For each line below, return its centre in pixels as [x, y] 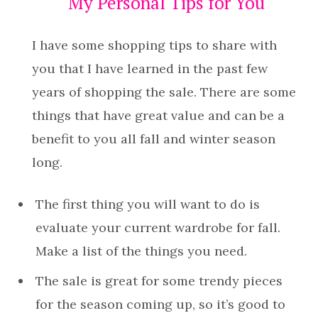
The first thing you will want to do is [148, 204]
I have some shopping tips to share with [154, 45]
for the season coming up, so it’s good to [160, 305]
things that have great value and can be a [158, 116]
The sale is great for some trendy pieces [159, 281]
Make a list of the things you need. [141, 251]
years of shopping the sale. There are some [164, 92]
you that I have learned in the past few [150, 69]
